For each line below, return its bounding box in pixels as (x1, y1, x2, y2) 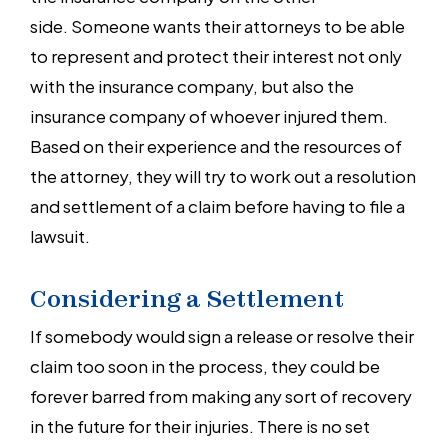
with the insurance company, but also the (30, 71, 354, 99)
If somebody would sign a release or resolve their (30, 321, 414, 349)
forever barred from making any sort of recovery (30, 381, 412, 409)
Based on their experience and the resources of (30, 131, 402, 159)
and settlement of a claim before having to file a (30, 191, 405, 219)
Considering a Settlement (30, 284, 344, 313)
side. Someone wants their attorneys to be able (30, 11, 405, 39)
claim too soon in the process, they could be (30, 351, 380, 379)
